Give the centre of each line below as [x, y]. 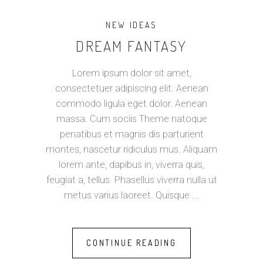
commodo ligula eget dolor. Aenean [131, 103]
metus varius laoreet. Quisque [128, 195]
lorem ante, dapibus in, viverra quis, [131, 164]
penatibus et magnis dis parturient [131, 134]
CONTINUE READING [131, 242]
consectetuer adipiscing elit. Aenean [131, 88]
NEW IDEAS [131, 25]
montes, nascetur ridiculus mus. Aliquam [131, 149]
